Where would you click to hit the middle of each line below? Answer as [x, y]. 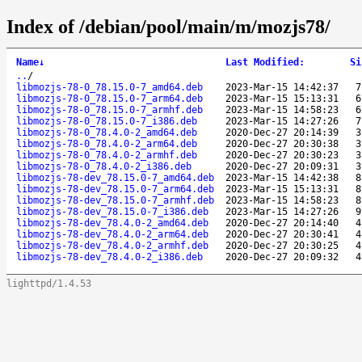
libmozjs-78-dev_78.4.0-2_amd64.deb [112, 223]
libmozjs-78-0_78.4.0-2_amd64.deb [107, 132]
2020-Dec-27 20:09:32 [282, 257]
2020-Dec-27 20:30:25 [282, 245]
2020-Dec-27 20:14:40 [282, 223]
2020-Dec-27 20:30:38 [282, 143]
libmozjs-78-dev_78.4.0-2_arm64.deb [112, 234]
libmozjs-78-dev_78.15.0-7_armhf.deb [115, 200]
